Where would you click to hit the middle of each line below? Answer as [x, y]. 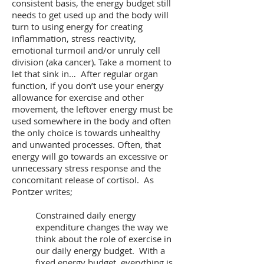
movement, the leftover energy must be [92, 109]
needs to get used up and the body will [90, 15]
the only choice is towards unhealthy [86, 133]
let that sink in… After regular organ [85, 74]
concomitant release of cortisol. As [83, 180]
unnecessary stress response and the [86, 168]
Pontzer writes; [42, 192]
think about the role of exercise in [103, 239]
